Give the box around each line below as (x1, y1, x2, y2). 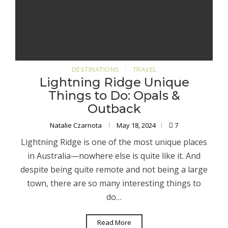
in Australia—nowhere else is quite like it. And (27, 150, 201, 162)
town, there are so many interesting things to (27, 178, 201, 189)
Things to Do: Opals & (48, 88, 180, 103)
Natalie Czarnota (50, 121, 103, 130)
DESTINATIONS (71, 65, 120, 74)
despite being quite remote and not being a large (20, 164, 208, 176)
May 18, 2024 (117, 121, 156, 130)
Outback (87, 101, 141, 117)
